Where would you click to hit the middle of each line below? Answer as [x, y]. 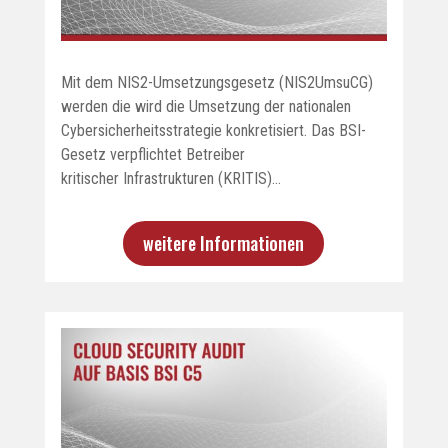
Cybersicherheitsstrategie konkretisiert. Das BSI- [213, 130]
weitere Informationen [224, 243]
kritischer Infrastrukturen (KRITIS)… [170, 178]
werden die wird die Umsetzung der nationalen [205, 106]
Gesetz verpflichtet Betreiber [152, 154]
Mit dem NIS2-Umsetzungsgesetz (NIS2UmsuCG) [216, 82]
